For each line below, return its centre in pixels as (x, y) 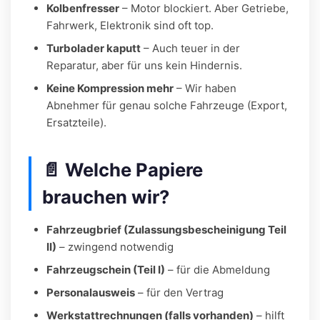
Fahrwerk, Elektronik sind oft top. (130, 25)
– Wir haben (205, 88)
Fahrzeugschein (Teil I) (106, 269)
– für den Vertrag (179, 292)
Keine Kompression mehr (110, 88)
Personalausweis (91, 292)
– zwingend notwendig (115, 246)
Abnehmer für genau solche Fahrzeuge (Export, (167, 105)
